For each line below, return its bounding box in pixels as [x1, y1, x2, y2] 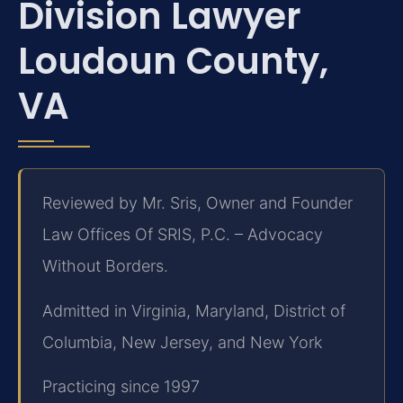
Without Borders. [42, 256, 168, 276]
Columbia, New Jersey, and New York [42, 332, 322, 352]
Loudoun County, [18, 35, 328, 86]
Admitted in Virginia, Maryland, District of [42, 300, 345, 320]
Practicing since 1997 [42, 377, 200, 397]
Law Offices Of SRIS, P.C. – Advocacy [42, 225, 323, 245]
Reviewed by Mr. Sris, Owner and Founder [42, 193, 353, 213]
